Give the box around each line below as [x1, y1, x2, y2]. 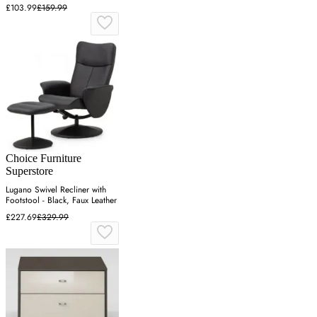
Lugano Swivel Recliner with [6, 183, 106, 197]
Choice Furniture [6, 152, 81, 165]
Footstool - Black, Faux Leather [6, 194, 117, 207]
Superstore [6, 165, 53, 178]
